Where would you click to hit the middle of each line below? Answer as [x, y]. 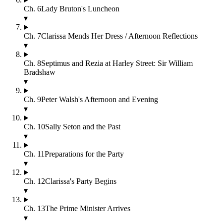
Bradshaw [40, 72]
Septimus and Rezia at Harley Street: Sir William [117, 63]
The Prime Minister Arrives [88, 209]
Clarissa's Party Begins [81, 181]
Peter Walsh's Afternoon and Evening [100, 100]
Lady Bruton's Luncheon [80, 9]
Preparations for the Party [84, 154]
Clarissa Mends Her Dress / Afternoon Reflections [119, 36]
